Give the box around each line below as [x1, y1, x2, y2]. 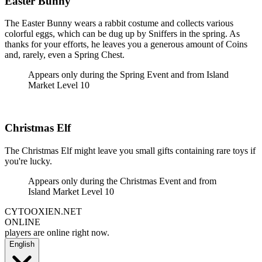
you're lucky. [5, 156, 52, 166]
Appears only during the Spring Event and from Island [28, 70, 229, 80]
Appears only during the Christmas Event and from [28, 175, 216, 186]
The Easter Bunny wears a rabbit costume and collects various [5, 18, 233, 29]
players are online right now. [5, 227, 109, 237]
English [9, 239, 35, 249]
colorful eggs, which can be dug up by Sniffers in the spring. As [5, 29, 240, 39]
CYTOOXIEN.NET [5, 206, 82, 216]
